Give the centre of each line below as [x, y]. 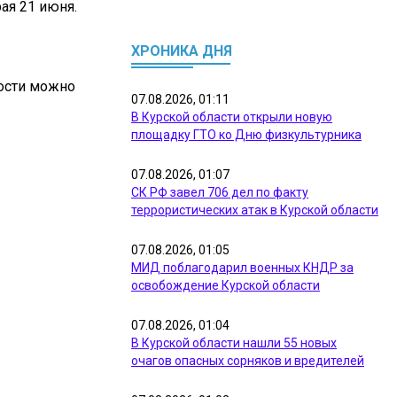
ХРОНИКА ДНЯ [182, 51]
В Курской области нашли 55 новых [234, 343]
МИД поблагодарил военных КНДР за [242, 268]
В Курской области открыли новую [232, 117]
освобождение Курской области [226, 285]
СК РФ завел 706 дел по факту [220, 192]
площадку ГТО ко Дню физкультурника [246, 135]
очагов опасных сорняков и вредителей [248, 361]
